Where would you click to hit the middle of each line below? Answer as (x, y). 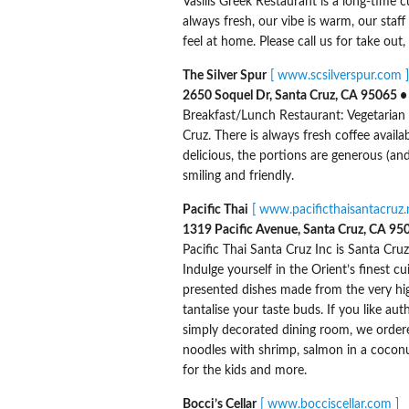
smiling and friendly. (238, 176)
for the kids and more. (244, 370)
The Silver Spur (224, 75)
